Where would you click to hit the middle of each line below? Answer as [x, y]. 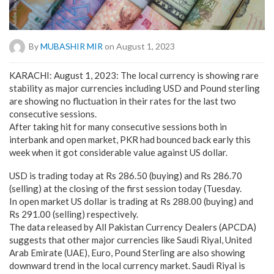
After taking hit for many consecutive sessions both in [118, 126]
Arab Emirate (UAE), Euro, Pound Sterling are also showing [127, 252]
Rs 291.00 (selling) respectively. [74, 214]
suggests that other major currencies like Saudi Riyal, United [131, 239]
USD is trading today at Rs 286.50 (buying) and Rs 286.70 [126, 175]
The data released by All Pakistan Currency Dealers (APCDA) [133, 227]
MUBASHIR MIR [72, 46]
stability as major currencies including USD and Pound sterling [135, 88]
